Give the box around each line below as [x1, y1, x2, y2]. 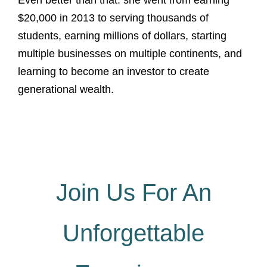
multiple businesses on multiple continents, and [18, 48, 242, 60]
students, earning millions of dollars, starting [18, 30, 226, 42]
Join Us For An [55, 179, 212, 206]
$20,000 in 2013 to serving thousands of [18, 12, 209, 24]
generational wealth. [18, 83, 114, 95]
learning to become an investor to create [18, 66, 209, 77]
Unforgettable [63, 220, 204, 246]
